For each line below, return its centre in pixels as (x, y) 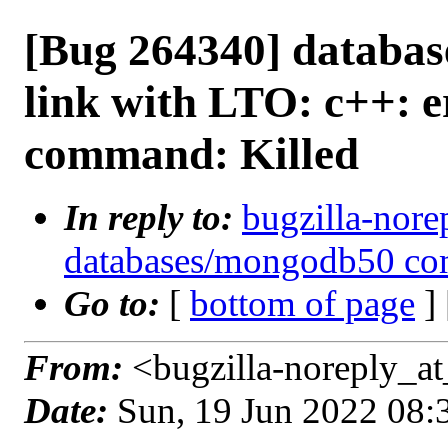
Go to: (116, 303)
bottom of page (302, 303)
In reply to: (153, 217)
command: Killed (191, 154)
